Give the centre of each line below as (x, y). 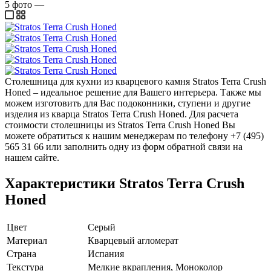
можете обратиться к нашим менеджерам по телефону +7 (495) (134, 135)
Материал (27, 240)
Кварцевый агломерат (133, 240)
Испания (106, 253)
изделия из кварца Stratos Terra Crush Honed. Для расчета (122, 114)
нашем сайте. (32, 157)
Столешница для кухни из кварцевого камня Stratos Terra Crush (135, 81)
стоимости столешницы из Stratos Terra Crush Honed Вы (120, 125)
